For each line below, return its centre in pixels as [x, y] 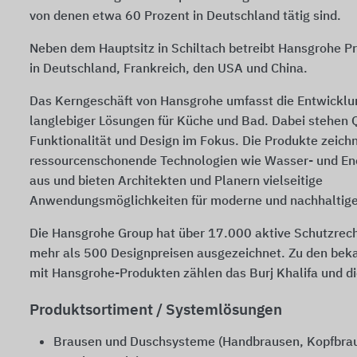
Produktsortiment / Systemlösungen [156, 310]
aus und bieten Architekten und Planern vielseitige [176, 182]
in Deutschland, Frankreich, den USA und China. [169, 69]
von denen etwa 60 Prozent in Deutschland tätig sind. [185, 17]
